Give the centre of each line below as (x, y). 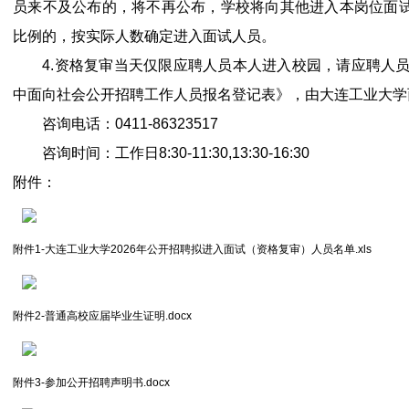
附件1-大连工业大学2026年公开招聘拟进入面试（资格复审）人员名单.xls (192, 249)
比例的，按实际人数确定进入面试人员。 (144, 36)
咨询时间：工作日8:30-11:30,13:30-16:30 (161, 153)
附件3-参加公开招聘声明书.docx (91, 383)
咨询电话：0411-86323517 (115, 124)
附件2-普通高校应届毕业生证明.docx (102, 316)
